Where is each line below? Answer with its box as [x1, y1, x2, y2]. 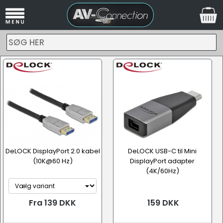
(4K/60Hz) [145, 166, 179, 176]
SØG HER [8, 36, 44, 48]
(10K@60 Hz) [32, 156, 73, 166]
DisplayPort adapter [130, 156, 195, 166]
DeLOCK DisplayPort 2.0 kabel [5, 146, 100, 156]
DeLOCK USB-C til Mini [128, 146, 197, 156]
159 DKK [145, 197, 179, 209]
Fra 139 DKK [29, 197, 76, 209]
